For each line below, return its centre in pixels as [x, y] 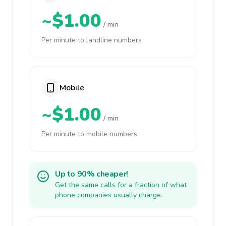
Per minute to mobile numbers [89, 134]
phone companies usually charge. [109, 195]
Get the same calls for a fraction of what [121, 185]
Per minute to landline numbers [92, 40]
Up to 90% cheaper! [92, 174]
